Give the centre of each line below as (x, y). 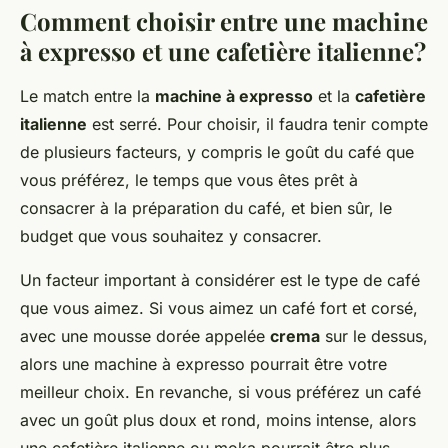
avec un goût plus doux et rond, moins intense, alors (218, 420)
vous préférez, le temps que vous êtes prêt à (189, 180)
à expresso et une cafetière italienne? (223, 51)
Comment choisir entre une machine (224, 21)
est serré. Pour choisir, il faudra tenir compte (257, 124)
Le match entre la (87, 96)
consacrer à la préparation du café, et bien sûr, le (206, 208)
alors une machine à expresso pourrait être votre (203, 364)
